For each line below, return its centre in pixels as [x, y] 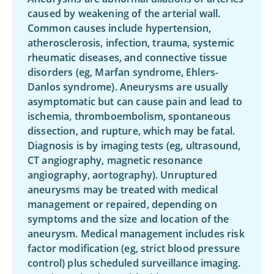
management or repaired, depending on [122, 204]
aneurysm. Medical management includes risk [136, 234]
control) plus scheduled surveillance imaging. [134, 263]
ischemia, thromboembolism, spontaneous [129, 116]
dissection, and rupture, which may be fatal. [131, 131]
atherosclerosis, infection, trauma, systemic [131, 43]
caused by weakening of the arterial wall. [124, 13]
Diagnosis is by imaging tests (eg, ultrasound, [134, 146]
